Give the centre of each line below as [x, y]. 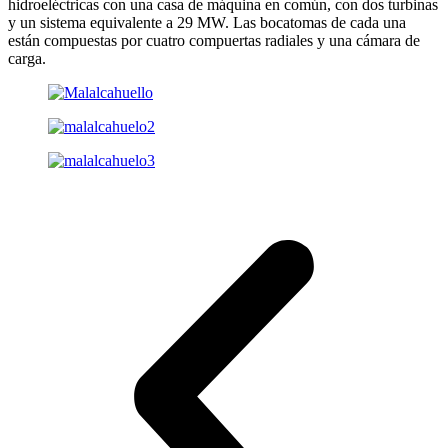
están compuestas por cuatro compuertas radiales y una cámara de [214, 41]
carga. [27, 59]
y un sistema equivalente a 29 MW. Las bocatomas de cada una [207, 23]
